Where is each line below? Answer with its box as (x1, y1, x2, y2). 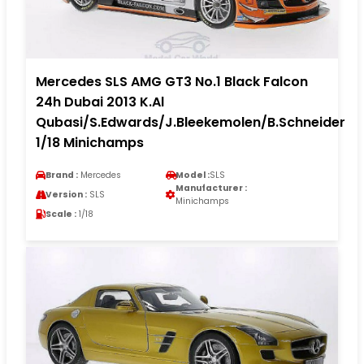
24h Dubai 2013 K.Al (36, 92, 164, 111)
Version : (45, 188, 87, 201)
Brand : (45, 168, 78, 181)
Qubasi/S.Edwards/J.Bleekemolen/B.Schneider (36, 112, 345, 132)
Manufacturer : (175, 181, 247, 194)
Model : (175, 168, 210, 181)
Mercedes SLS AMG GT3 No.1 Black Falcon (36, 71, 308, 91)
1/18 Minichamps (36, 132, 144, 152)
